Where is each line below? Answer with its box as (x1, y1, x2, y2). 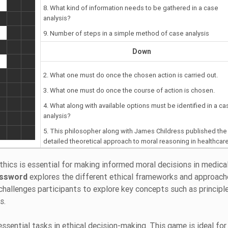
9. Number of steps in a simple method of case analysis (43, 29, 209, 37)
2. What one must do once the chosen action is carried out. (43, 71, 218, 79)
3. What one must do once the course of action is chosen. (43, 86, 215, 94)
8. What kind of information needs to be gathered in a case (43, 4, 218, 12)
